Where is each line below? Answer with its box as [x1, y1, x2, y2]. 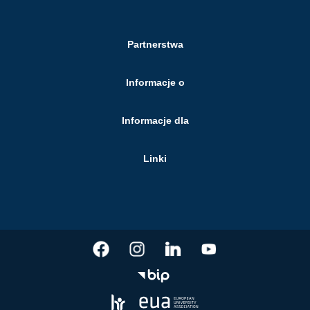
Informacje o [125, 77, 185, 89]
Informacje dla [121, 115, 189, 127]
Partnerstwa [127, 39, 183, 51]
